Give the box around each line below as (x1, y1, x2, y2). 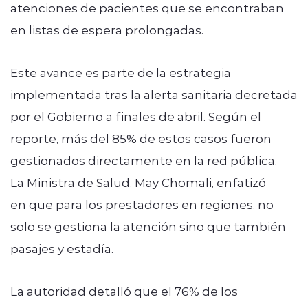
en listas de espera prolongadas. (10, 21, 206, 37)
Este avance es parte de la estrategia (10, 64, 231, 80)
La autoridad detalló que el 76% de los (10, 283, 238, 298)
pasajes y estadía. (10, 240, 116, 256)
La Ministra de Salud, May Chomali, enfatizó (10, 174, 266, 190)
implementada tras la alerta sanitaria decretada (10, 86, 298, 102)
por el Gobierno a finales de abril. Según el (10, 108, 261, 124)
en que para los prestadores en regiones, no (10, 196, 274, 212)
